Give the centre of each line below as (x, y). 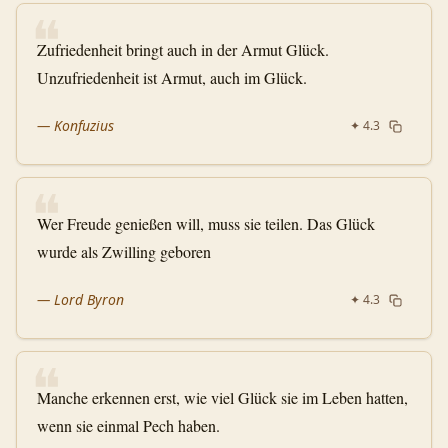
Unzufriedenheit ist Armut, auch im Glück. (172, 77)
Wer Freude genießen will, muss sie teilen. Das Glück (206, 223)
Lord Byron (89, 299)
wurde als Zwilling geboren (124, 251)
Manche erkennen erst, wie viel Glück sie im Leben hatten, (222, 397)
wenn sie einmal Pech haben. (128, 425)
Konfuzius (84, 125)
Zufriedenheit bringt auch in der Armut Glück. (183, 49)
